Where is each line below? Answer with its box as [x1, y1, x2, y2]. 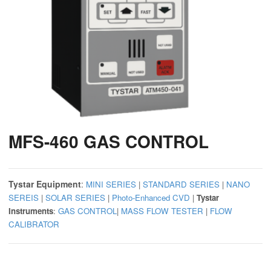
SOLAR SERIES [45, 192, 105, 204]
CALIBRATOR [8, 218, 59, 230]
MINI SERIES [86, 178, 136, 191]
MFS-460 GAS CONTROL [8, 129, 209, 154]
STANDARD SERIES [143, 178, 220, 191]
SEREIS [8, 192, 39, 204]
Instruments [8, 205, 53, 217]
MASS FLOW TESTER [121, 205, 203, 217]
